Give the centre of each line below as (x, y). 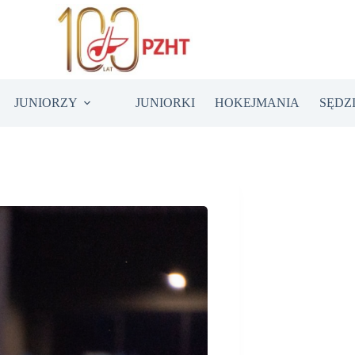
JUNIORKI (165, 103)
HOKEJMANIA (257, 103)
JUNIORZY (46, 103)
